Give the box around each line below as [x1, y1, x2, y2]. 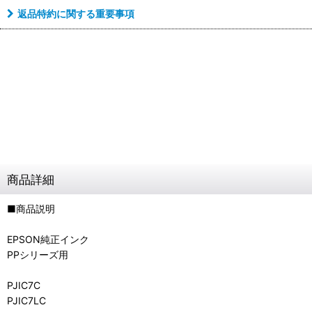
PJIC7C [7, 279, 40, 292]
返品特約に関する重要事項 [17, 8, 134, 20]
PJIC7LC [7, 295, 46, 307]
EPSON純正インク [7, 233, 99, 246]
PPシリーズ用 [7, 249, 68, 261]
